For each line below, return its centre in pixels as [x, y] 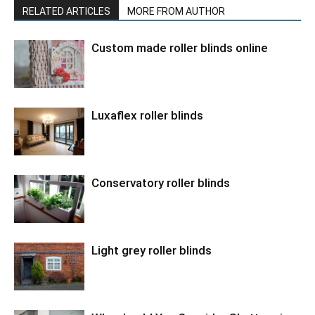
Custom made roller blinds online [180, 47]
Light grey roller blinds [152, 250]
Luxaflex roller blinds [147, 115]
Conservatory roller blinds [161, 182]
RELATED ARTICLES [66, 11]
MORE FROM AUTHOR [176, 11]
